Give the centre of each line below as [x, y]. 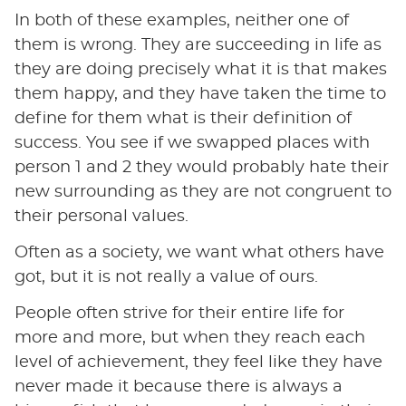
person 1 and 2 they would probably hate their [201, 167]
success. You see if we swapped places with [192, 143]
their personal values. [101, 216]
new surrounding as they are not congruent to [203, 192]
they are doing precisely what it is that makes [200, 69]
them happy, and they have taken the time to [200, 94]
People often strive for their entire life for [179, 313]
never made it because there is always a [178, 387]
